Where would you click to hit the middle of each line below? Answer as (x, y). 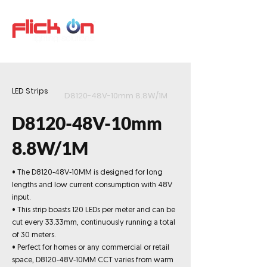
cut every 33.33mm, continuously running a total (94, 223)
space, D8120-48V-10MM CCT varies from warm (93, 260)
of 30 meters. (34, 235)
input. (21, 198)
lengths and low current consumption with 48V (92, 185)
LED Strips (30, 91)
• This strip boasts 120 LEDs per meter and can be (94, 210)
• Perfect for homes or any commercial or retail (91, 248)
